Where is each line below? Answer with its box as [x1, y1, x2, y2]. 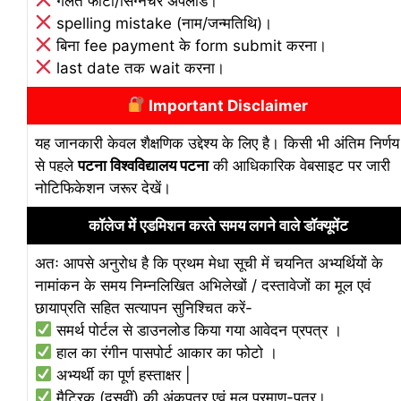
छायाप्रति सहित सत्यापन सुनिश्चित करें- [35, 298, 252, 317]
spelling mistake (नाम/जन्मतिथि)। [52, 13, 273, 32]
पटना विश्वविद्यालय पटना [78, 156, 209, 175]
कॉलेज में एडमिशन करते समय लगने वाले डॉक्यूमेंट [88, 216, 348, 235]
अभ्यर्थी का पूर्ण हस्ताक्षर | [52, 365, 192, 384]
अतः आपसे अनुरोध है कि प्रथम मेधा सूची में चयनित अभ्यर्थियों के [35, 253, 383, 272]
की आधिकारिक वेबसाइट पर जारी [209, 156, 390, 175]
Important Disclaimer [145, 96, 309, 115]
